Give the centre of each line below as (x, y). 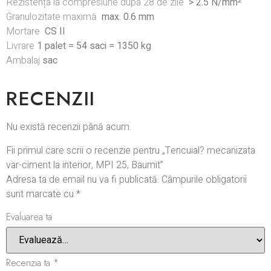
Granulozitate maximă (51, 17)
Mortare (23, 32)
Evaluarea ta (29, 217)
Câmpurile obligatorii (204, 179)
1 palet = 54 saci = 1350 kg (94, 46)
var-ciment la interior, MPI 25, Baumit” (85, 165)
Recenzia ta (30, 263)
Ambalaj (23, 61)
